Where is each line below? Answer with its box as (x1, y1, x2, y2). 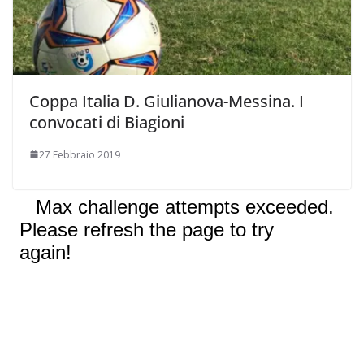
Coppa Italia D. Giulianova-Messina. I (29, 89, 304, 112)
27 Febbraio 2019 (39, 147, 120, 162)
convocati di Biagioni (29, 110, 184, 133)
